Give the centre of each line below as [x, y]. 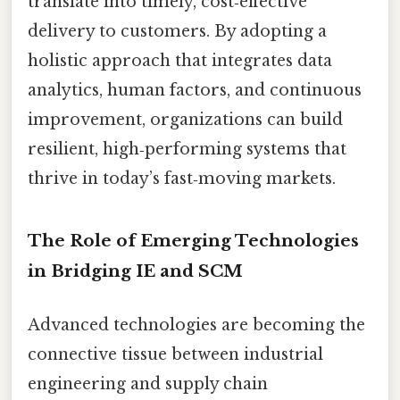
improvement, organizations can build [185, 119]
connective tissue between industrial [175, 354]
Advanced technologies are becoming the [196, 325]
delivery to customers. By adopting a [177, 31]
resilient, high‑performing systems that [187, 149]
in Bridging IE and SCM [135, 271]
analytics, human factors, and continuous [195, 90]
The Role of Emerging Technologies [193, 241]
